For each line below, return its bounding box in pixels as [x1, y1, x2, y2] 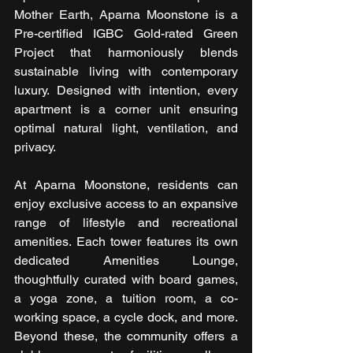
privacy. [14, 139, 56, 155]
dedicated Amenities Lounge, [14, 253, 238, 269]
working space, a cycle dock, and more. [14, 310, 238, 325]
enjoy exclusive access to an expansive [14, 196, 238, 212]
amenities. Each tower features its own [14, 234, 238, 250]
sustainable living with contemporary [14, 64, 238, 80]
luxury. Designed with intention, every [14, 83, 238, 98]
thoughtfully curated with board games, [14, 272, 238, 288]
